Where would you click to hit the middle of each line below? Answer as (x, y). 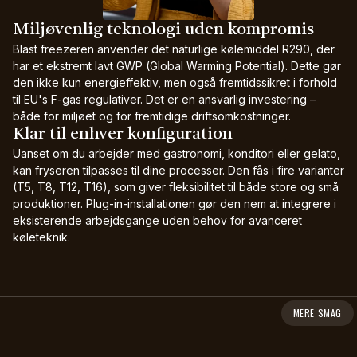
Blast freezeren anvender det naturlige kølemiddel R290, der (174, 49)
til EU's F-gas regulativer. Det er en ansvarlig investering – (164, 99)
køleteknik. (41, 237)
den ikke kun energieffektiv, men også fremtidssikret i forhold (175, 82)
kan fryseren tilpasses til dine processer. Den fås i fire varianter (178, 170)
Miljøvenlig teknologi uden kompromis (163, 30)
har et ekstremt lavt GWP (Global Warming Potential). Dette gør (177, 66)
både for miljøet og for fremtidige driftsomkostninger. (152, 116)
